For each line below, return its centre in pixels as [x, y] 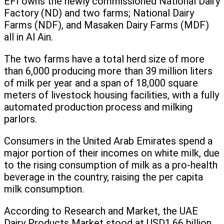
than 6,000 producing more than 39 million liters [108, 71]
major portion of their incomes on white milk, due [112, 153]
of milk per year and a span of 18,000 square [101, 83]
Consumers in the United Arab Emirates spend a [108, 141]
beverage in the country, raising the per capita [103, 177]
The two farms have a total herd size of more [104, 59]
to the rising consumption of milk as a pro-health [111, 165]
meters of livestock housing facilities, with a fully [111, 95]
